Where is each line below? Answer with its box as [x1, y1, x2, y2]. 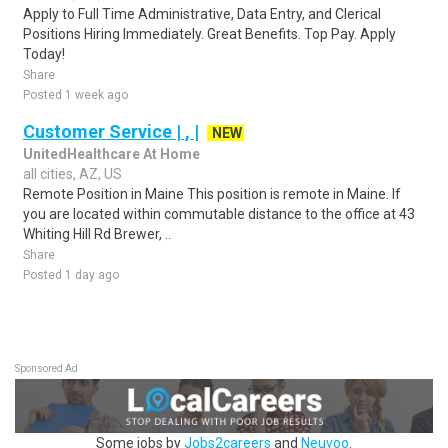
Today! [23, 46, 65, 62]
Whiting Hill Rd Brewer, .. [23, 226, 171, 242]
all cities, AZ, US [23, 166, 122, 182]
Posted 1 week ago [23, 88, 128, 102]
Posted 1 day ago [23, 268, 119, 282]
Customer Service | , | [23, 121, 199, 142]
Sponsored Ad [15, 363, 78, 374]
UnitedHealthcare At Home [23, 146, 200, 162]
